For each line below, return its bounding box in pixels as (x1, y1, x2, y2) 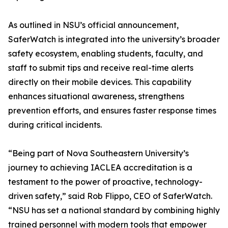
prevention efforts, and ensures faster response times (8, 105, 216, 116)
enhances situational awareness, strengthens (8, 91, 184, 102)
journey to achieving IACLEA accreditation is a (8, 162, 192, 173)
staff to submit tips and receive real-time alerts (8, 63, 193, 73)
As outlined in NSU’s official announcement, (8, 20, 179, 31)
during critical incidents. (8, 120, 102, 130)
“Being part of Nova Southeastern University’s (8, 148, 189, 159)
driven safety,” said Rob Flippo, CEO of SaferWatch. (8, 191, 212, 202)
